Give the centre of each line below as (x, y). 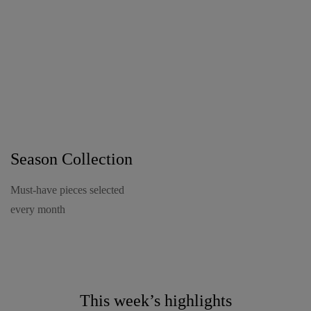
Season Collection (72, 159)
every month (38, 209)
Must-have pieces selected (67, 190)
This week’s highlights (155, 300)
